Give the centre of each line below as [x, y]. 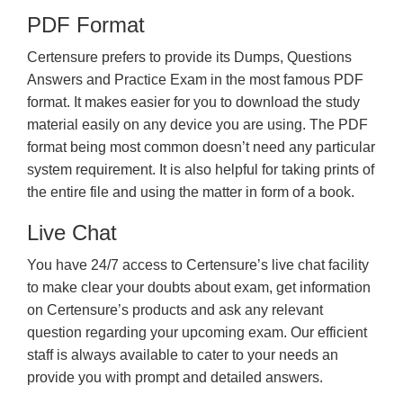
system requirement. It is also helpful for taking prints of [201, 170]
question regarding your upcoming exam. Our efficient [197, 332]
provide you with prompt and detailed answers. [175, 377]
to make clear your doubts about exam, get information [199, 287]
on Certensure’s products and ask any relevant [175, 310]
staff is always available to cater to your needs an [183, 355]
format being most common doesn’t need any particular [201, 147]
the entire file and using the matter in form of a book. [191, 192]
